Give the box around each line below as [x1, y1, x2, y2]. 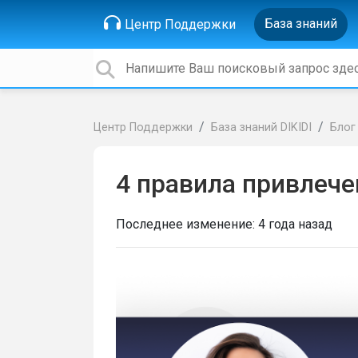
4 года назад [258, 217, 332, 232]
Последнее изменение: [116, 217, 258, 232]
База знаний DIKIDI [211, 121, 312, 134]
